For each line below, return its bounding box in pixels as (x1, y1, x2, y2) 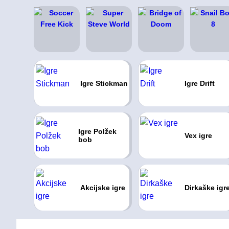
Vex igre (184, 131, 212, 140)
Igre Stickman (80, 79, 128, 87)
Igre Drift (184, 79, 215, 87)
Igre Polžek (78, 127, 117, 135)
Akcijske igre (80, 184, 125, 192)
